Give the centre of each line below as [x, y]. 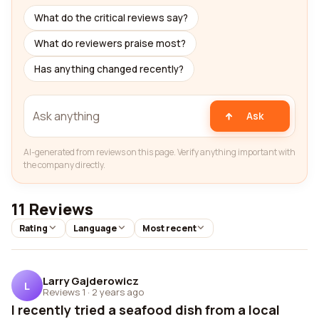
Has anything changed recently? [109, 69]
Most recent [169, 228]
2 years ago [118, 292]
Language [95, 228]
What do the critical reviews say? [111, 18]
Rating [33, 228]
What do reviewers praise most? [110, 43]
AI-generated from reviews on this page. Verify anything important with [159, 152]
